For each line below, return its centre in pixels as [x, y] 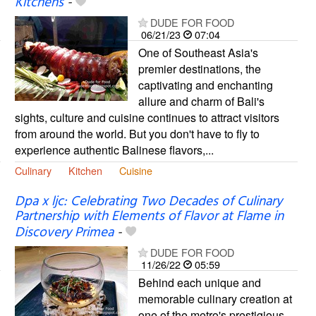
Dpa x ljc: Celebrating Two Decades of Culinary [148, 202]
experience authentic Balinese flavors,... [114, 150]
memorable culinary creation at [215, 299]
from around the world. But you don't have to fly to [137, 133]
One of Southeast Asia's [198, 52]
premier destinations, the [199, 68]
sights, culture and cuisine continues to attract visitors [147, 117]
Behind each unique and [199, 283]
